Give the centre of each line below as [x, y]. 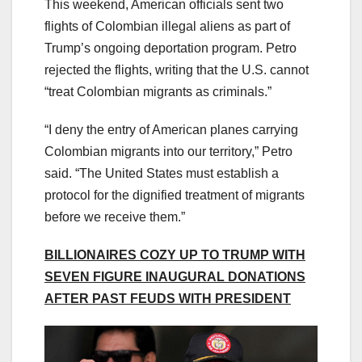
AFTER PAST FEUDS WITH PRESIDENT [168, 298]
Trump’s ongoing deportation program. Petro [170, 48]
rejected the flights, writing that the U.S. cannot [177, 69]
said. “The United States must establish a [162, 173]
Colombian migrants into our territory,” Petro [168, 151]
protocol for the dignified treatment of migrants [175, 195]
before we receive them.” [115, 217]
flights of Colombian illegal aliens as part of [167, 26]
